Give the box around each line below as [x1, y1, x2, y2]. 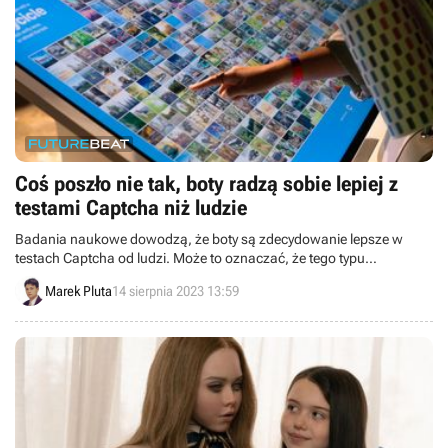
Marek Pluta [45, 282, 112, 299]
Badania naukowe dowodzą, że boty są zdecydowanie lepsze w [15, 231, 403, 247]
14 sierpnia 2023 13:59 [112, 282, 239, 299]
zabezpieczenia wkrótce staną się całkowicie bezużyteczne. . [15, 269, 384, 285]
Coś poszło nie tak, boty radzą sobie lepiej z [15, 172, 398, 196]
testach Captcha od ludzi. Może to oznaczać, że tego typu [15, 250, 365, 266]
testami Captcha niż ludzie [15, 196, 247, 220]
